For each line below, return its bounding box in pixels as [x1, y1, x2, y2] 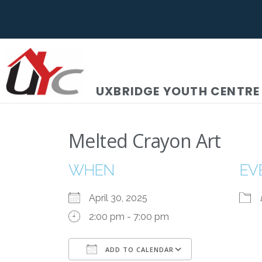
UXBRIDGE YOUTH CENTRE [96, 82, 260, 99]
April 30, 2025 [89, 192, 157, 204]
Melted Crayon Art [68, 127, 221, 153]
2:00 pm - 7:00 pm [89, 211, 169, 222]
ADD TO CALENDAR [103, 244, 174, 254]
